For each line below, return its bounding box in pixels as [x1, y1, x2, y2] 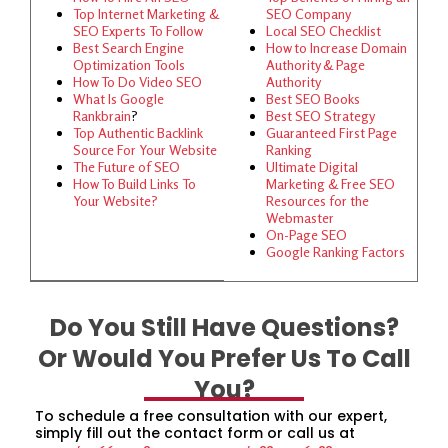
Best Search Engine [73, 39, 184, 56]
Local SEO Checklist [266, 22, 381, 39]
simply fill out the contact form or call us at [35, 423, 355, 443]
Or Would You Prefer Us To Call [37, 342, 411, 375]
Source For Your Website [73, 141, 217, 158]
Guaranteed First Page [266, 124, 397, 141]
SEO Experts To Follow [73, 22, 203, 39]
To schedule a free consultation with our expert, [35, 406, 387, 426]
